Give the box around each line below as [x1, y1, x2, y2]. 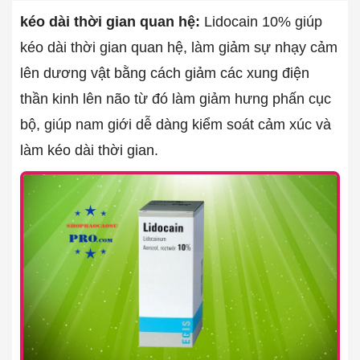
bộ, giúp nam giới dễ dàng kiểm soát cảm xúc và [20, 117, 331, 133]
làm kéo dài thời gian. [20, 142, 158, 158]
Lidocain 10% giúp [200, 14, 322, 30]
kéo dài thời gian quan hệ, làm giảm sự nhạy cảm [20, 39, 337, 55]
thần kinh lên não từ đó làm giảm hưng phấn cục [20, 91, 331, 107]
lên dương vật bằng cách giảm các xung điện [20, 65, 309, 81]
